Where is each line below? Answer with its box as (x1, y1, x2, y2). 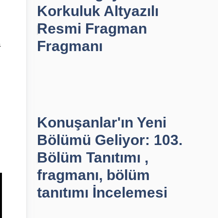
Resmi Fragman (37, 20, 147, 36)
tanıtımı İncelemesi (37, 184, 167, 200)
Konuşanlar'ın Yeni (37, 114, 166, 130)
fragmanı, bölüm (37, 167, 150, 183)
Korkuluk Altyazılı (37, 3, 159, 19)
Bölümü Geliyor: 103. (37, 132, 182, 148)
